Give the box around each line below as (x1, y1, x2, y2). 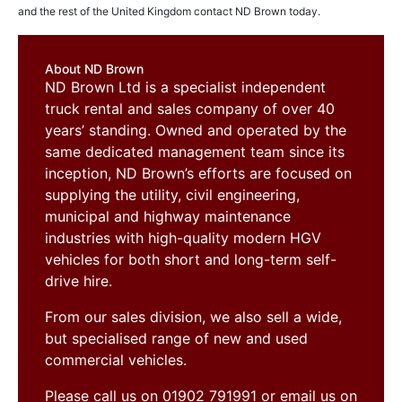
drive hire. (45, 272, 112, 291)
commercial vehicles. (45, 351, 187, 370)
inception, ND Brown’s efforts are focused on (45, 164, 352, 183)
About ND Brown (45, 61, 144, 77)
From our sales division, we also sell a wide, (45, 308, 342, 327)
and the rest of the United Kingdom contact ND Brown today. (18, 4, 320, 19)
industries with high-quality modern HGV (45, 229, 321, 248)
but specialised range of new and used (45, 329, 308, 348)
